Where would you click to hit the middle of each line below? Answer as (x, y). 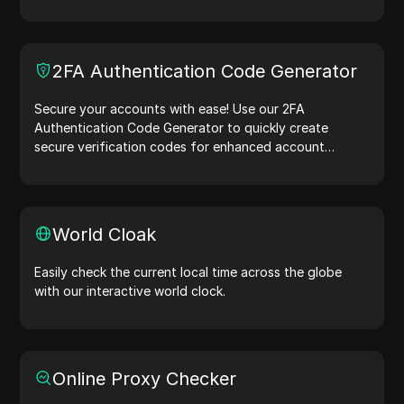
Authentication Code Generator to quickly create (182, 128)
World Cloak (105, 234)
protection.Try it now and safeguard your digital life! (193, 165)
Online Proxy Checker (145, 379)
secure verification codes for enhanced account (180, 147)
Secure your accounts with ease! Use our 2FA (170, 109)
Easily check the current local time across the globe (188, 272)
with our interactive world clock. (130, 291)
